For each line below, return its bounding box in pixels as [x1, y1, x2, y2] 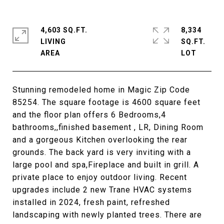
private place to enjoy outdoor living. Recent [12, 172, 187, 182]
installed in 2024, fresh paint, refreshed [12, 197, 170, 207]
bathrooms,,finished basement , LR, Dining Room [12, 122, 203, 132]
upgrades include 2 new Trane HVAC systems [12, 185, 192, 194]
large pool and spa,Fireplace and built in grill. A [12, 160, 199, 169]
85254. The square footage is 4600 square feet [12, 97, 200, 107]
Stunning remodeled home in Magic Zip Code [12, 85, 190, 94]
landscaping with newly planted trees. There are [12, 210, 202, 219]
